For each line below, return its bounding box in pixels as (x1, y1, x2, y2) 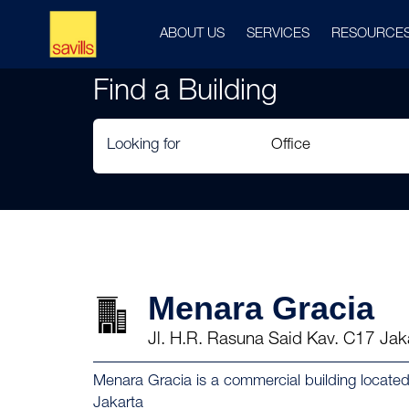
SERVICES (246, 27, 309, 41)
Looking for (107, 138, 180, 153)
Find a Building (93, 79, 278, 108)
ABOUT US (160, 27, 225, 41)
